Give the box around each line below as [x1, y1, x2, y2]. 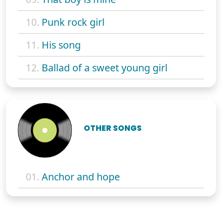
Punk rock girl [42, 15, 105, 29]
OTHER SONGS [84, 122, 142, 133]
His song [42, 38, 81, 52]
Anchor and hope [42, 169, 120, 183]
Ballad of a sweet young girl [42, 61, 167, 75]
